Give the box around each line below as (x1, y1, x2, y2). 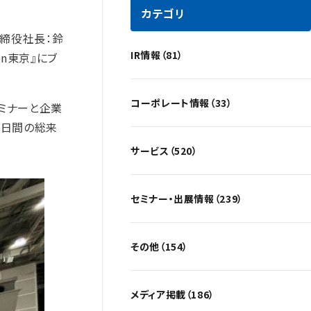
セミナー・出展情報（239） (131, 191, 243, 205)
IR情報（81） (131, 47, 184, 62)
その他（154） (131, 239, 189, 253)
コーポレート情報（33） (131, 95, 233, 110)
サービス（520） (131, 143, 198, 158)
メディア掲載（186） (131, 287, 215, 301)
